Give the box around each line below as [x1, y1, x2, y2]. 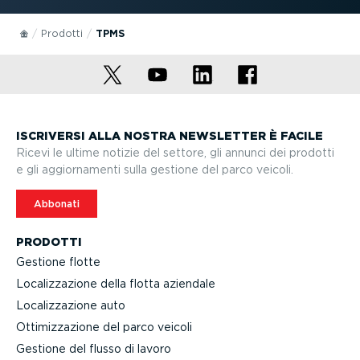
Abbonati [34, 197, 80, 210]
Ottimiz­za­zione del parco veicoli [16, 320, 192, 333]
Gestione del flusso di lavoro [16, 342, 171, 355]
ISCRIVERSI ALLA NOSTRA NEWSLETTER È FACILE [16, 129, 323, 143]
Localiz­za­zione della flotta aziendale [16, 276, 215, 290]
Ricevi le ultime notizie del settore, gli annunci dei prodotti [16, 146, 334, 160]
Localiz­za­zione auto [16, 298, 125, 312]
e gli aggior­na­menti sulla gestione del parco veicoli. [16, 163, 293, 177]
